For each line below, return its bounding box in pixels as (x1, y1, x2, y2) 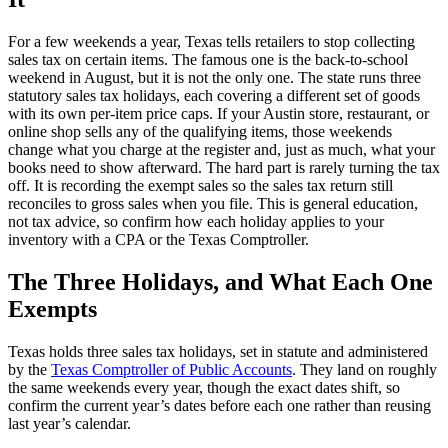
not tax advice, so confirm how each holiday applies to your (8, 212, 384, 230)
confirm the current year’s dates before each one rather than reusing (8, 396, 431, 414)
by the (8, 360, 51, 378)
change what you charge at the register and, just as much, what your (8, 140, 435, 158)
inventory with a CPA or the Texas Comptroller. (8, 230, 309, 248)
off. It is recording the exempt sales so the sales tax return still (8, 176, 393, 194)
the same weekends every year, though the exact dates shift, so (8, 378, 400, 396)
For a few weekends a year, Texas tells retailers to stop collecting (8, 32, 415, 50)
